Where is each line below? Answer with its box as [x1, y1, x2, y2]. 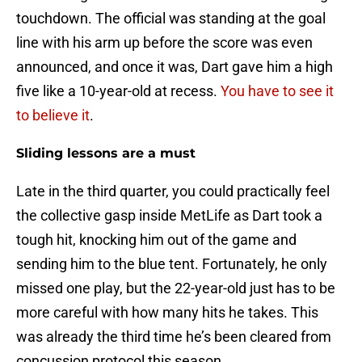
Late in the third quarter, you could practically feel [16, 183, 330, 200]
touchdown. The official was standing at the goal [16, 10, 326, 27]
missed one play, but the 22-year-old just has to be [16, 280, 335, 297]
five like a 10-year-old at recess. [16, 82, 221, 100]
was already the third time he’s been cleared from [16, 328, 331, 346]
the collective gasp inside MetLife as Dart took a [16, 207, 322, 225]
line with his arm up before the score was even [16, 34, 313, 52]
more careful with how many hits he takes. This [16, 304, 318, 322]
